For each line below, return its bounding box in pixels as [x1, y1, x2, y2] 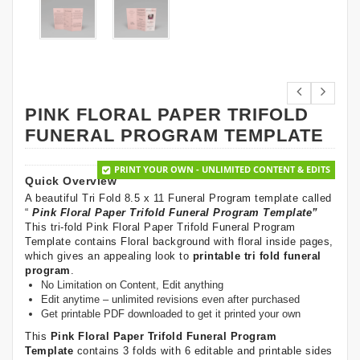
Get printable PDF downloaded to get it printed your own [41, 307, 301, 320]
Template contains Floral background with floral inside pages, [25, 235, 333, 247]
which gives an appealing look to [25, 249, 193, 262]
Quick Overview [25, 174, 117, 187]
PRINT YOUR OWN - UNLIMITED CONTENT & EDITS [114, 162, 330, 175]
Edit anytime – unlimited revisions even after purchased [41, 292, 300, 305]
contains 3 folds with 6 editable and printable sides [76, 344, 333, 357]
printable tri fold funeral [192, 249, 321, 262]
